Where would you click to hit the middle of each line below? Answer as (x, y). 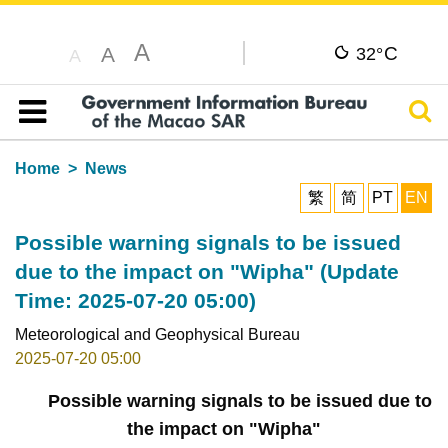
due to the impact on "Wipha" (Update (206, 271)
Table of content (84, 135)
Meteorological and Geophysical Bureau (157, 334)
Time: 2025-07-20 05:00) (135, 300)
